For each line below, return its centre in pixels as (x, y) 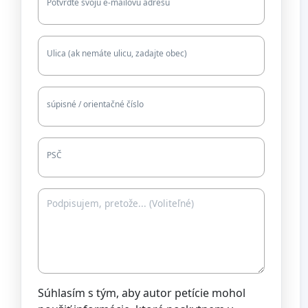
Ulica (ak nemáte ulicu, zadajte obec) (117, 53)
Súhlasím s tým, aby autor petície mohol (142, 293)
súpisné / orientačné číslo (95, 104)
